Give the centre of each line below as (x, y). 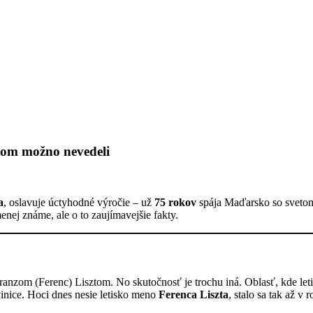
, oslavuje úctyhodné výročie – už (79, 202)
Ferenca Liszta (194, 295)
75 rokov (175, 202)
